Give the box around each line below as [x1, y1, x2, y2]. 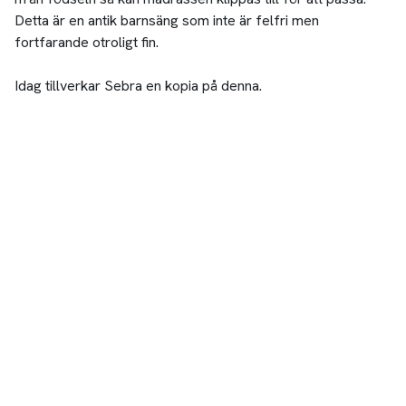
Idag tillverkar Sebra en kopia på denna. [14, 76, 262, 96]
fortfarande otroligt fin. [14, 33, 159, 53]
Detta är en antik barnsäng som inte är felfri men [14, 11, 319, 31]
